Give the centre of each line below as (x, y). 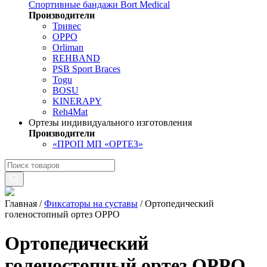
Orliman (68, 47)
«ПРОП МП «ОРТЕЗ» (98, 144)
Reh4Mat (70, 112)
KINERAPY (77, 101)
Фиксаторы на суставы (91, 204)
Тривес (67, 26)
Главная (21, 204)
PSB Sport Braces (86, 69)
